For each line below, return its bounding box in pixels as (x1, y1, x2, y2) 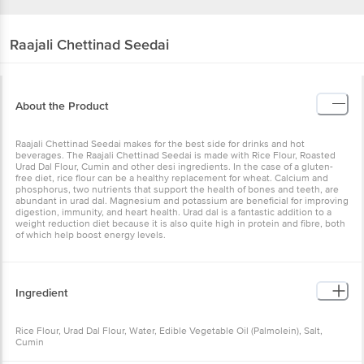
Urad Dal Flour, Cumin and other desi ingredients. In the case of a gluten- (15, 160, 333, 173)
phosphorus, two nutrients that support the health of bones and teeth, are (15, 183, 339, 196)
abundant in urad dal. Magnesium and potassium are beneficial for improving (15, 194, 349, 207)
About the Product (15, 98, 108, 113)
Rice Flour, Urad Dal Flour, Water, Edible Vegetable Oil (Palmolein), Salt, (15, 324, 323, 337)
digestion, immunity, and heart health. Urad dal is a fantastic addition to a (15, 206, 331, 219)
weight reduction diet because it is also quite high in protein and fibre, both (15, 217, 345, 230)
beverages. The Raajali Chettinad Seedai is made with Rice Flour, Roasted (15, 149, 336, 162)
